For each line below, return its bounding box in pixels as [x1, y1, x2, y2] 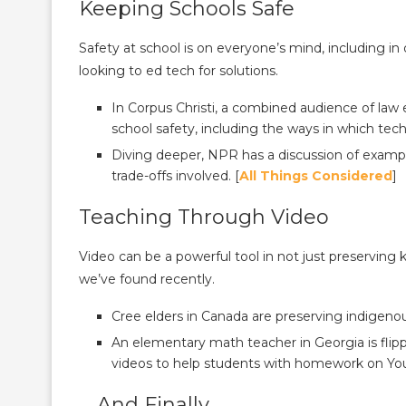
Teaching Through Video [79, 204, 329, 229]
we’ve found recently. [79, 270, 218, 287]
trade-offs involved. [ [111, 167, 239, 184]
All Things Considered [239, 167, 392, 184]
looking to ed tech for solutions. [79, 62, 282, 79]
